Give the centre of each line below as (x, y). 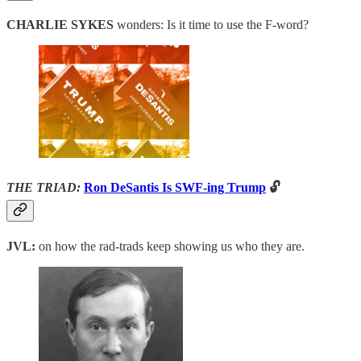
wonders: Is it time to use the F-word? (211, 24)
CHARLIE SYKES (60, 24)
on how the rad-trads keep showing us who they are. (172, 246)
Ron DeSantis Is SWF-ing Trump (175, 188)
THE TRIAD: (45, 188)
